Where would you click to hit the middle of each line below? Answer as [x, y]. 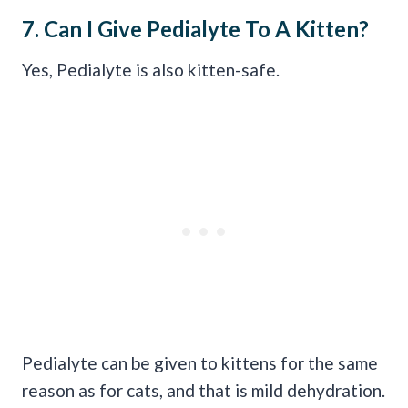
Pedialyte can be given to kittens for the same [200, 362]
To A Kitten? [305, 28]
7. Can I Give [84, 28]
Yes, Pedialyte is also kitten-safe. [151, 69]
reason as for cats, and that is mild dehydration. [204, 390]
